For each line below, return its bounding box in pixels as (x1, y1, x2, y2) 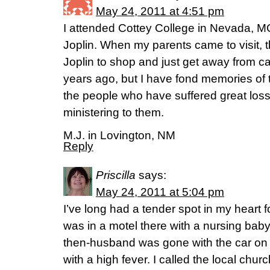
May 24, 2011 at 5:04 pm (96, 186, 224, 198)
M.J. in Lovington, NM (63, 129, 175, 142)
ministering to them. (63, 106, 164, 119)
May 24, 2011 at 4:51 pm (96, 5, 224, 17)
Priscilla (96, 169, 136, 181)
